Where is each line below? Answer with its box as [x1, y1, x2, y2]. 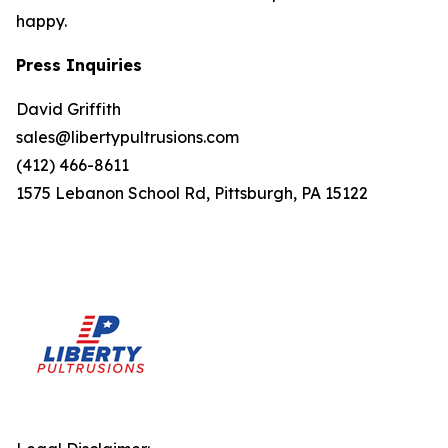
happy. [16, 10, 67, 31]
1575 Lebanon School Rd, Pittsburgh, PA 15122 [16, 182, 368, 203]
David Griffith [16, 98, 121, 119]
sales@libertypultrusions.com [16, 126, 239, 147]
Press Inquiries [16, 54, 142, 75]
